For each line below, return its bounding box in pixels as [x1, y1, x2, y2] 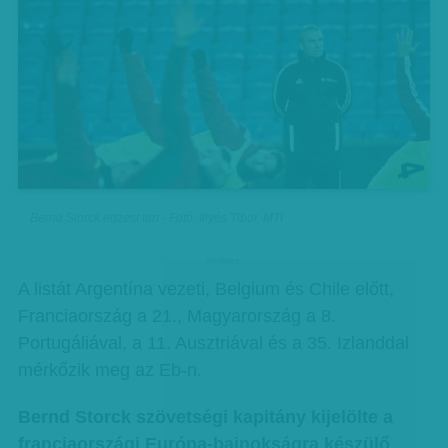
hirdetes [207, 256, 241, 266]
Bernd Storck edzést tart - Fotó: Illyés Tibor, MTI [30, 211, 284, 225]
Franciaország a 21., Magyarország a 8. [17, 306, 336, 326]
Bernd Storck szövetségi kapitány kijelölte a [17, 407, 393, 427]
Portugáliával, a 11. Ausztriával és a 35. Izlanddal [17, 333, 409, 353]
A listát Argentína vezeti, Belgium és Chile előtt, [17, 279, 394, 299]
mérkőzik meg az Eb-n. [17, 360, 202, 380]
